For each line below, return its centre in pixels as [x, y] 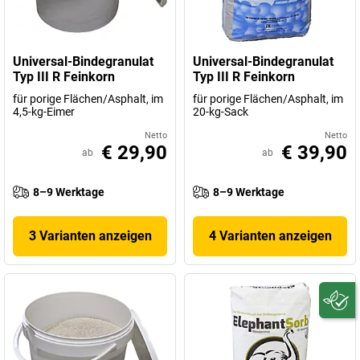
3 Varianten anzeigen [90, 236]
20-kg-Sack [221, 112]
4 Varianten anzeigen [270, 236]
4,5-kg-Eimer [44, 112]
